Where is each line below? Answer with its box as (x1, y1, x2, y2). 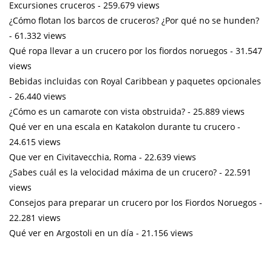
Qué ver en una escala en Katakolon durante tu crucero (9, 120, 235, 132)
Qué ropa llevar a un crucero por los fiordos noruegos (9, 44, 228, 56)
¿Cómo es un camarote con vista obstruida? (9, 105, 185, 117)
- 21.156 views (134, 226, 193, 239)
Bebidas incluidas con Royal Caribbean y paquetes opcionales (9, 75, 261, 87)
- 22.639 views (137, 151, 196, 163)
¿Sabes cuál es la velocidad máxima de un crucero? (9, 166, 217, 178)
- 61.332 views (9, 29, 66, 41)
